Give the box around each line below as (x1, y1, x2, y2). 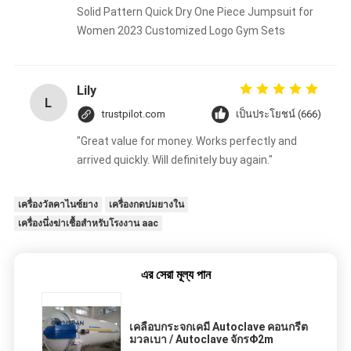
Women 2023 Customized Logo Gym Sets (76, 24, 285, 38)
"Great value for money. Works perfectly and (76, 135, 297, 148)
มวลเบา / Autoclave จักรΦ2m (129, 333, 273, 346)
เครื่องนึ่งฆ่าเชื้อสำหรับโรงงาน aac (17, 218, 158, 230)
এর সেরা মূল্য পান (140, 267, 211, 283)
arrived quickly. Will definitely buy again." (76, 154, 273, 167)
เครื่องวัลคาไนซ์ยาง (17, 199, 98, 211)
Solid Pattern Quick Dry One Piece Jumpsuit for (76, 5, 313, 19)
